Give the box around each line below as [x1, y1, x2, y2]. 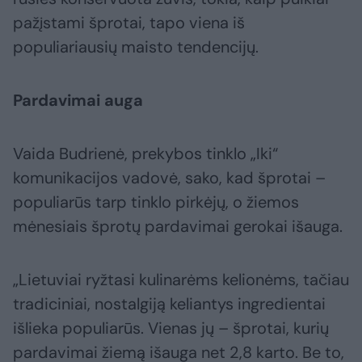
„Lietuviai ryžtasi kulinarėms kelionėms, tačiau [13, 269, 349, 291]
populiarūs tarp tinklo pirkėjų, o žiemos [13, 192, 299, 213]
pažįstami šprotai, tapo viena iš [13, 12, 245, 34]
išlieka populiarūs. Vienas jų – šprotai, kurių [13, 318, 329, 339]
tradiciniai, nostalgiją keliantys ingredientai [13, 293, 326, 315]
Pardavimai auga [13, 90, 143, 112]
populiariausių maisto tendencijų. [13, 36, 263, 58]
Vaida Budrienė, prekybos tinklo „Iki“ [13, 143, 278, 165]
